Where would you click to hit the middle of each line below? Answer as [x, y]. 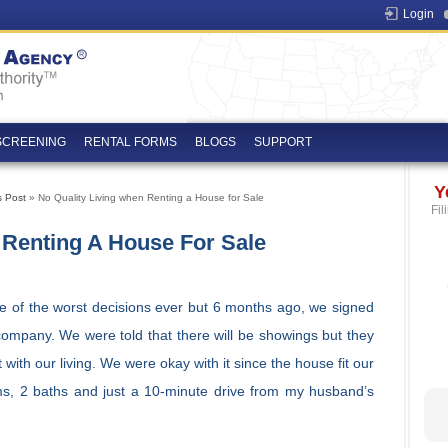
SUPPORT [283, 142]
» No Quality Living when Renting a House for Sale [145, 197]
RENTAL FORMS [130, 142]
